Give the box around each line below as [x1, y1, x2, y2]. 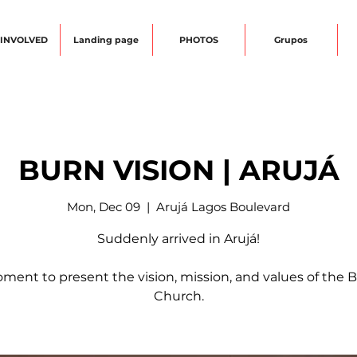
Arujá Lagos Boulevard [156, 199, 290, 214]
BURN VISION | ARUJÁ [18, 153, 339, 187]
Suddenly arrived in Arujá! [97, 231, 260, 246]
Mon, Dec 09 [67, 199, 140, 214]
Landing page [73, 34, 139, 45]
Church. [153, 288, 204, 304]
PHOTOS [178, 34, 218, 45]
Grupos [274, 34, 308, 45]
